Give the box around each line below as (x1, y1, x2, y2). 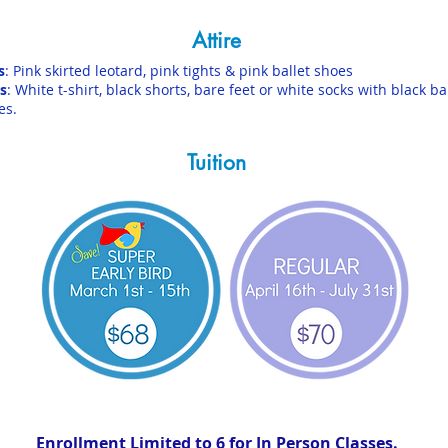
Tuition (186, 149, 246, 176)
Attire (191, 27, 241, 54)
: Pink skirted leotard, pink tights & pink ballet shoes (5, 61, 353, 80)
